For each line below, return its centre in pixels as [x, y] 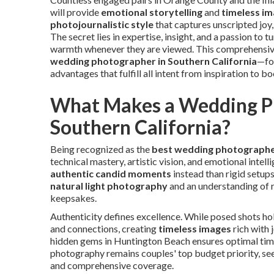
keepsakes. [73, 198]
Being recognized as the [101, 149]
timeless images [195, 228]
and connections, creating [104, 228]
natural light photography [109, 186]
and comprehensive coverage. [112, 265]
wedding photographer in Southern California [154, 61]
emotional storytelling [152, 12]
